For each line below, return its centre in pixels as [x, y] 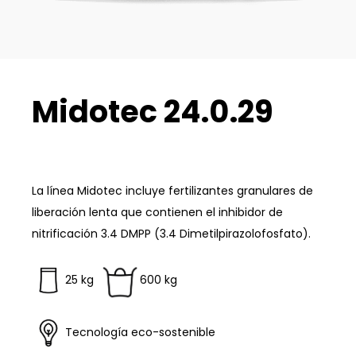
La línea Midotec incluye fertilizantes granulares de [172, 190]
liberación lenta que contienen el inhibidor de [157, 212]
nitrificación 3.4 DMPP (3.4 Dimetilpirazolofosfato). [171, 233]
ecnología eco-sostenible [144, 332]
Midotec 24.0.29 [153, 111]
